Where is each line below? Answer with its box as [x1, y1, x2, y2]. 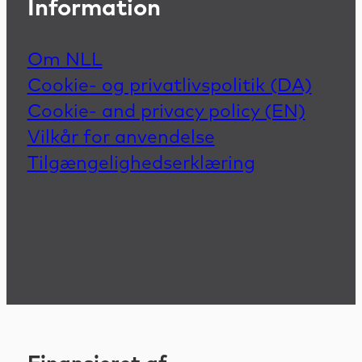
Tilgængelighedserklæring [27, 154, 255, 174]
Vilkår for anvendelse [27, 128, 215, 148]
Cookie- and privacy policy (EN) [27, 103, 305, 122]
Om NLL [27, 51, 103, 70]
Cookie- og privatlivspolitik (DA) [27, 77, 312, 96]
